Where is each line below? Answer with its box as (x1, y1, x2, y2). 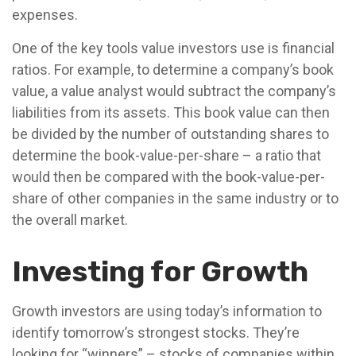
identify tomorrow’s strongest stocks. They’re (12, 324, 300, 341)
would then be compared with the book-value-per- (12, 168, 325, 185)
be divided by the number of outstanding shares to (12, 126, 329, 142)
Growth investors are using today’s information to (12, 303, 322, 319)
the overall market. (12, 211, 128, 228)
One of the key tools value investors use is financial (12, 40, 335, 56)
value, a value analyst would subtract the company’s (12, 83, 336, 99)
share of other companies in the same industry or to (12, 190, 339, 207)
